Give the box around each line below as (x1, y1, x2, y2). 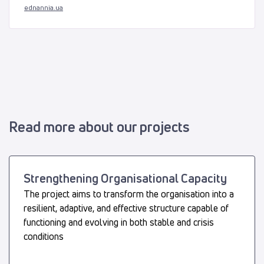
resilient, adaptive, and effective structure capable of (24, 201, 229, 214)
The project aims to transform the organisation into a (24, 187, 234, 200)
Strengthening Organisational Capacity (24, 170, 227, 186)
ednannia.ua (24, 2, 63, 12)
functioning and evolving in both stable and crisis (24, 215, 214, 229)
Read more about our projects (9, 117, 190, 136)
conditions (24, 229, 64, 243)
